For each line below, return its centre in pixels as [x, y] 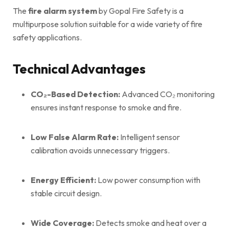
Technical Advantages [79, 68]
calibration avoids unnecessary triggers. [100, 150]
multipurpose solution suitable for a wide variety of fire [108, 24]
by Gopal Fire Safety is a [140, 10]
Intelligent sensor [149, 137]
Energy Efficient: [63, 180]
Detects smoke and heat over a [150, 223]
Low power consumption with [148, 180]
